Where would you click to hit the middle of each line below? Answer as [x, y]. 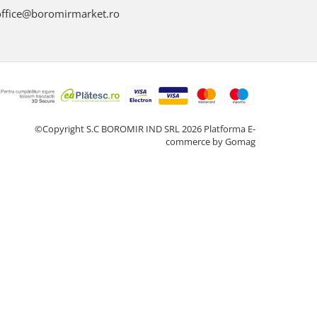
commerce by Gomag [211, 141]
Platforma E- [230, 128]
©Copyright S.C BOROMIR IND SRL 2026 [119, 128]
